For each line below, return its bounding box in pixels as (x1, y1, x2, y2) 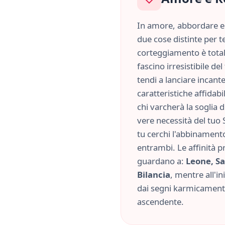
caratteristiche (137, 87, 194, 99)
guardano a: (137, 155, 186, 167)
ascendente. (137, 196, 184, 207)
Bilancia (137, 169, 170, 180)
